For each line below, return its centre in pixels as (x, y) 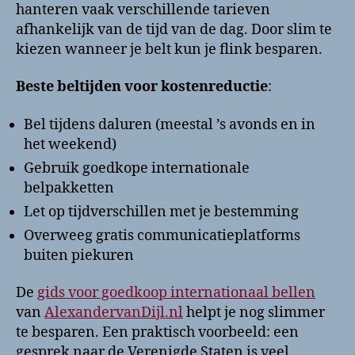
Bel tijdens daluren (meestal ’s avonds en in (170, 124)
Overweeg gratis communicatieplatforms (162, 235)
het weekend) (70, 144)
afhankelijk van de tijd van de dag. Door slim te (174, 29)
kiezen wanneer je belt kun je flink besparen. (169, 49)
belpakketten (69, 188)
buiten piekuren (79, 255)
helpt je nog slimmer (254, 313)
